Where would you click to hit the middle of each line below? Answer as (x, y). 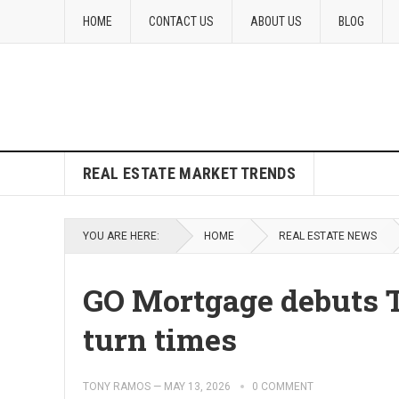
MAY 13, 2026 (197, 387)
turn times (160, 339)
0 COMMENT (283, 387)
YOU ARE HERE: (121, 236)
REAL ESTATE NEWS (328, 236)
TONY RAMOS (117, 387)
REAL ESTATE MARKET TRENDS (189, 173)
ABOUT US (276, 21)
